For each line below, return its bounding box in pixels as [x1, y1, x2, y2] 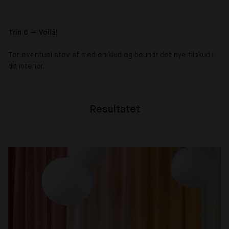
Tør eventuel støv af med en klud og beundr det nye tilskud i [8, 51, 214, 59]
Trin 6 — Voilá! [8, 29, 58, 36]
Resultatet [89, 104, 140, 115]
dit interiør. [8, 62, 44, 70]
